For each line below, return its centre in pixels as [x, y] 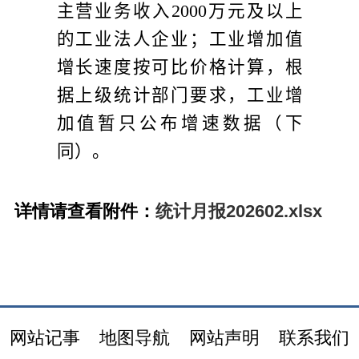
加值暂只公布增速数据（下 [179, 123]
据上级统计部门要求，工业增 [179, 95]
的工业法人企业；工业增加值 [179, 39]
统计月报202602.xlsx [238, 211]
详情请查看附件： [85, 211]
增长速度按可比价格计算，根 [179, 67]
